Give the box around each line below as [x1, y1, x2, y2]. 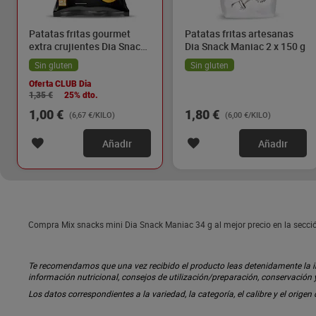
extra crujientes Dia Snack [29, 39, 145, 53]
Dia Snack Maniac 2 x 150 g [185, 39, 305, 53]
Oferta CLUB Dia [29, 79, 91, 89]
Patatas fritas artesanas [185, 27, 293, 40]
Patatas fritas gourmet [29, 27, 130, 40]
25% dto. [64, 90, 98, 100]
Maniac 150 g [29, 52, 89, 66]
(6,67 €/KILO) [69, 109, 115, 120]
